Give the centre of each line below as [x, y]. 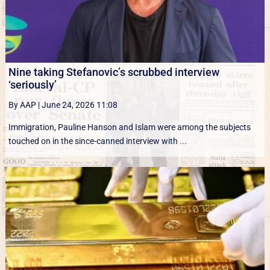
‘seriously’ [32, 84]
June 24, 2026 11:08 [79, 105]
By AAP [22, 105]
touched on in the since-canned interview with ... [97, 141]
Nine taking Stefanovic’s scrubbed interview [114, 72]
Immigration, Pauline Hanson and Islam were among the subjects [129, 127]
